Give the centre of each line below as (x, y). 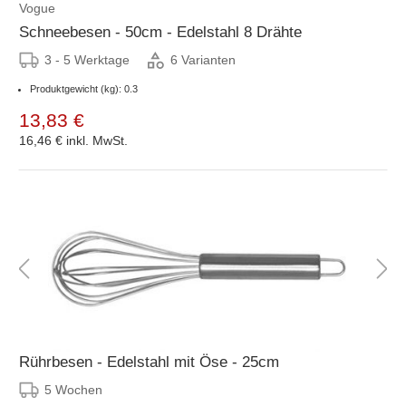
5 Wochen (73, 389)
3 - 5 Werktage (87, 59)
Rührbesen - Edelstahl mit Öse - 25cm (149, 362)
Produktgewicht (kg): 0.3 (84, 88)
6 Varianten (203, 60)
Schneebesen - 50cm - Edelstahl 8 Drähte (160, 32)
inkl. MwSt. (97, 140)
